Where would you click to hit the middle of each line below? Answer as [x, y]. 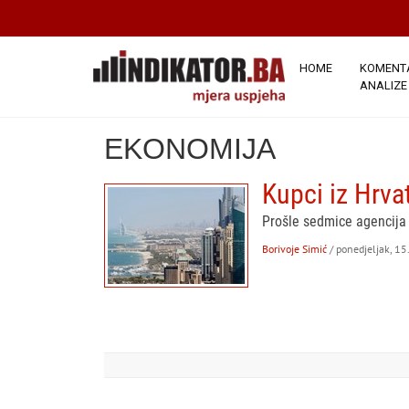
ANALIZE [383, 85]
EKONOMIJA [190, 149]
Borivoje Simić [294, 249]
